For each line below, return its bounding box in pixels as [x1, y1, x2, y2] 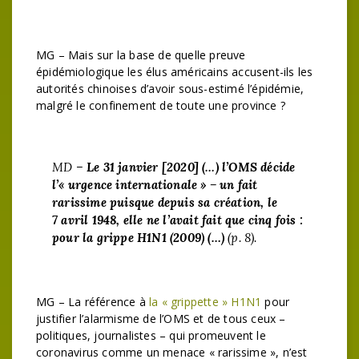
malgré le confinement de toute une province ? [36, 98, 286, 113]
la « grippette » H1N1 [149, 293, 262, 309]
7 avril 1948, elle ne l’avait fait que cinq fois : [52, 212, 304, 228]
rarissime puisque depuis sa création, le [52, 195, 277, 210]
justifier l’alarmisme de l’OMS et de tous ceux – [36, 310, 286, 326]
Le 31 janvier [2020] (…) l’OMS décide [87, 159, 296, 175]
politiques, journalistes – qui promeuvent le [36, 327, 266, 343]
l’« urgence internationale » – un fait [52, 177, 258, 192]
